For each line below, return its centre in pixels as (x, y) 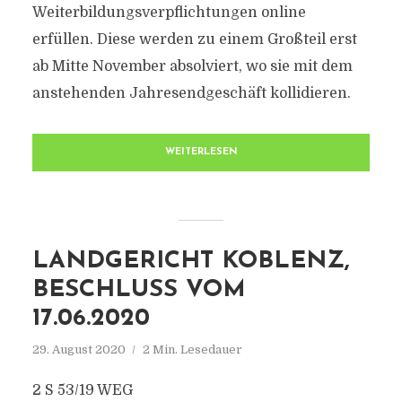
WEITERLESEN (201, 152)
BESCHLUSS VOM (139, 290)
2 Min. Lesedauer (192, 350)
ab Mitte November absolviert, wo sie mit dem (192, 66)
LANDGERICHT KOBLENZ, (191, 262)
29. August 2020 (79, 350)
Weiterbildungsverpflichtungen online (169, 13)
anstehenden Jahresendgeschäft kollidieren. (191, 93)
